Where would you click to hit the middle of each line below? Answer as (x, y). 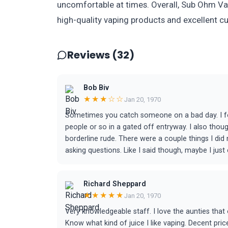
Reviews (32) (101, 55)
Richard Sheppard (115, 184)
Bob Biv (96, 88)
